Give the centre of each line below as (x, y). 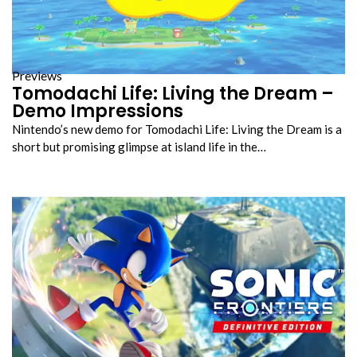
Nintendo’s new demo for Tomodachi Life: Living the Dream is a (177, 129)
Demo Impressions (98, 112)
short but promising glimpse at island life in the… (139, 147)
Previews (37, 76)
